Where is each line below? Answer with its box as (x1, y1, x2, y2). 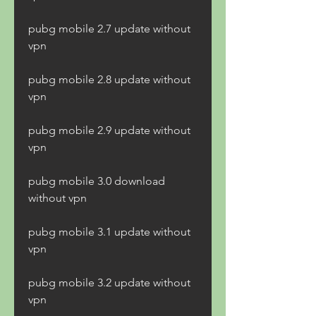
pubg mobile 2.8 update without (28, 73, 190, 86)
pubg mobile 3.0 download (28, 174, 165, 188)
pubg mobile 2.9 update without (28, 123, 190, 137)
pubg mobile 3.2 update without (28, 276, 190, 289)
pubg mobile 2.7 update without (28, 22, 190, 35)
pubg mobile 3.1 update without (28, 225, 190, 238)
